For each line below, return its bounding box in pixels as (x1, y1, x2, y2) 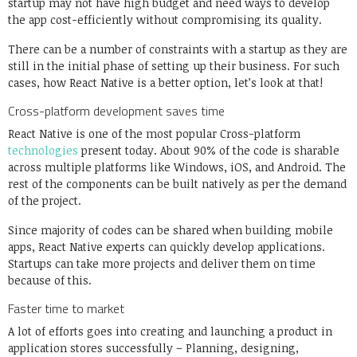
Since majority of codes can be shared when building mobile (8, 222, 333, 238)
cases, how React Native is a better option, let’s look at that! (8, 75, 326, 91)
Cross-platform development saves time (8, 101, 228, 121)
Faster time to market (8, 299, 127, 319)
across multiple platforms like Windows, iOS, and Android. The (8, 159, 346, 175)
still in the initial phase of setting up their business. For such (8, 58, 339, 74)
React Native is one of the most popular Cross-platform (8, 126, 300, 142)
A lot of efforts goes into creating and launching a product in (8, 324, 332, 339)
